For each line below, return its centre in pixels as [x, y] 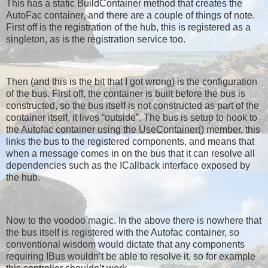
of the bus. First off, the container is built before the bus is [126, 94]
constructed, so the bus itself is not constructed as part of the [133, 106]
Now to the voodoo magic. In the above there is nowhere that [134, 220]
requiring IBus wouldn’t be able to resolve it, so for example [131, 256]
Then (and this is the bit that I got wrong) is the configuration [132, 82]
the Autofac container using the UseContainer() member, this [133, 130]
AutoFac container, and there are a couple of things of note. [130, 15]
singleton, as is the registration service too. [96, 39]
